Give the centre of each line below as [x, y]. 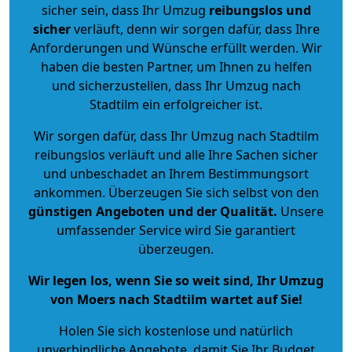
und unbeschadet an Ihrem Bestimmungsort [176, 173]
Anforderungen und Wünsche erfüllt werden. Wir [176, 48]
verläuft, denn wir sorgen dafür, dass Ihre [195, 29]
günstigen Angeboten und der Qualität [151, 211]
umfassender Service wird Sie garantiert [176, 230]
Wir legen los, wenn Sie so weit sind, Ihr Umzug [176, 280]
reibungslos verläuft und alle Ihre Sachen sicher [176, 154]
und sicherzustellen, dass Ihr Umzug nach [176, 85]
